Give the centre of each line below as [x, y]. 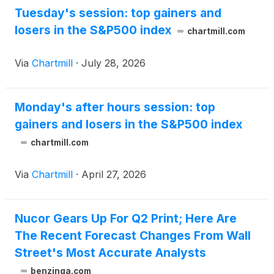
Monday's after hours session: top [115, 107]
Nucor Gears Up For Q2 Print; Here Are [126, 219]
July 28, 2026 [113, 63]
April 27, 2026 [114, 175]
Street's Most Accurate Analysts [110, 253]
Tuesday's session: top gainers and [118, 13]
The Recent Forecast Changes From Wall [133, 236]
